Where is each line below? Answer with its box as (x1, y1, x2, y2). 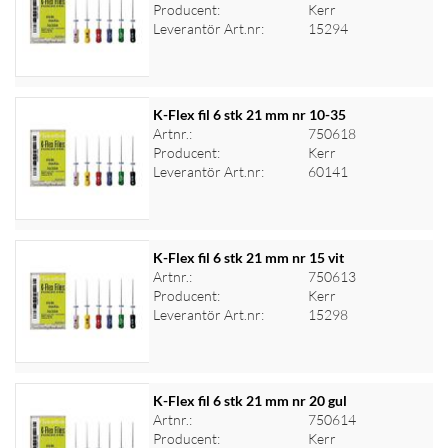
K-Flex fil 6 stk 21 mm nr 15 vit (152, 249, 344, 266)
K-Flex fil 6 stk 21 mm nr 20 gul (152, 392, 347, 409)
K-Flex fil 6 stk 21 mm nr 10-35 (152, 106, 346, 123)
